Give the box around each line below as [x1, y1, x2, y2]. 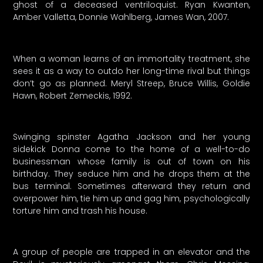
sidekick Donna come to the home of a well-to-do [13, 143, 250, 156]
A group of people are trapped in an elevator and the [13, 246, 250, 258]
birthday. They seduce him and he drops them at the [13, 168, 250, 180]
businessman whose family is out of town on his [13, 156, 250, 168]
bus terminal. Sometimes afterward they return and [13, 180, 250, 193]
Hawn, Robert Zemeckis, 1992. [13, 89, 133, 102]
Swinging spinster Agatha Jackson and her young [13, 131, 250, 143]
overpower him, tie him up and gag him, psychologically [13, 193, 250, 205]
